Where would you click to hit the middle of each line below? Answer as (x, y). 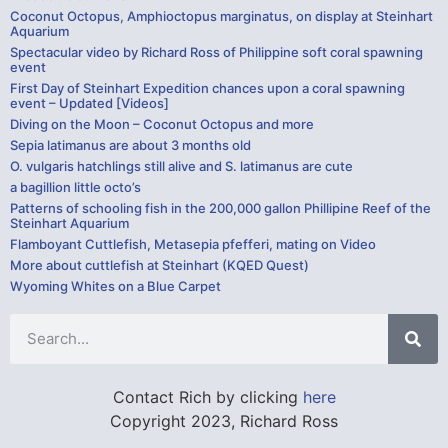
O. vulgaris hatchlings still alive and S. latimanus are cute (181, 165)
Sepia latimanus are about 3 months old (130, 144)
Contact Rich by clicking (207, 396)
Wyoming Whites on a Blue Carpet (115, 285)
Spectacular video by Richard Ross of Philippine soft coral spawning (216, 51)
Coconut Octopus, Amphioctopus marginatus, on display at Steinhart (221, 15)
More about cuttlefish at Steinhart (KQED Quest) (159, 264)
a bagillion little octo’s (75, 186)
